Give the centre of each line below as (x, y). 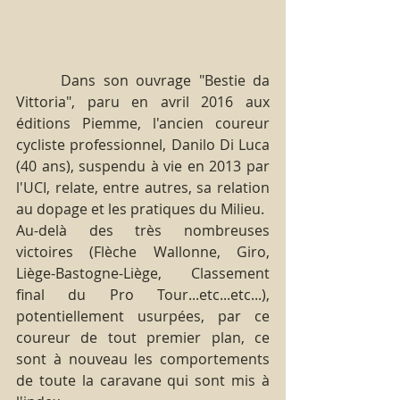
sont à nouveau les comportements (143, 358)
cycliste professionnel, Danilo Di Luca (143, 144)
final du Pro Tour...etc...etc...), (143, 294)
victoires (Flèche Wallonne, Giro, (143, 251)
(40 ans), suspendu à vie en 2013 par (143, 166)
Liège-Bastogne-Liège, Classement (143, 273)
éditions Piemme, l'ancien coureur (143, 123)
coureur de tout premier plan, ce (143, 337)
